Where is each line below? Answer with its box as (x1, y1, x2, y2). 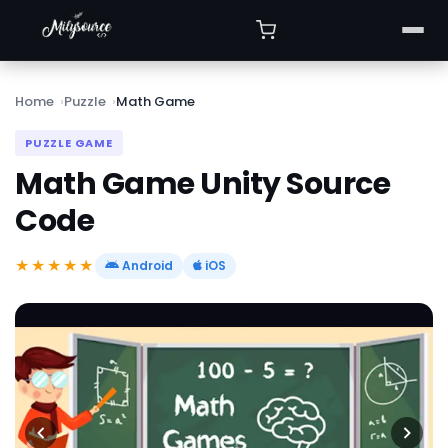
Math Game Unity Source (15, 163, 390, 205)
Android (118, 256, 173, 274)
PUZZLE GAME (25, 135, 113, 151)
